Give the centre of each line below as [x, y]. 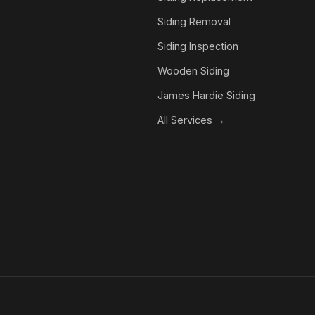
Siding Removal [194, 21]
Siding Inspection [198, 46]
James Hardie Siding [206, 95]
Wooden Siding [193, 70]
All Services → [191, 120]
